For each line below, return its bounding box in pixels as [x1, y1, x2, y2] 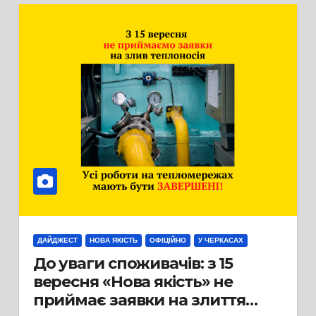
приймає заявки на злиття [32, 291, 246, 310]
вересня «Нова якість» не [32, 272, 233, 291]
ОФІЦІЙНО [149, 236, 186, 244]
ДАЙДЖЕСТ [37, 236, 78, 244]
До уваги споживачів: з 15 [32, 254, 233, 273]
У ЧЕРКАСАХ [197, 236, 243, 244]
